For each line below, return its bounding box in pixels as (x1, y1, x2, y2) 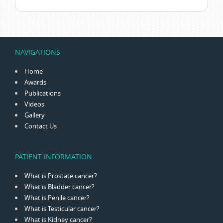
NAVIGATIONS (15, 47, 60, 57)
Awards (24, 78, 46, 87)
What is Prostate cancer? (24, 171, 97, 181)
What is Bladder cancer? (24, 182, 95, 192)
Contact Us (24, 121, 57, 131)
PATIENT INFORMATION (15, 152, 92, 162)
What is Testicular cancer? (24, 204, 100, 214)
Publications (24, 89, 61, 98)
